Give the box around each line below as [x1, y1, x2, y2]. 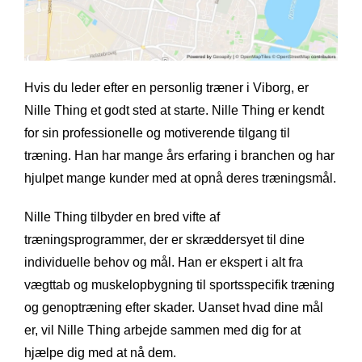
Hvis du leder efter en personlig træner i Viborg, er [24, 81, 309, 95]
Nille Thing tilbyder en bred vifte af [24, 210, 220, 225]
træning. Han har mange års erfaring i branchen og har [24, 149, 335, 163]
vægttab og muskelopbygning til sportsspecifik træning [24, 278, 335, 293]
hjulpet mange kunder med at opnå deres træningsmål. [24, 171, 336, 186]
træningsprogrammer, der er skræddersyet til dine [24, 233, 305, 247]
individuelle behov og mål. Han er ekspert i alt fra [24, 255, 303, 270]
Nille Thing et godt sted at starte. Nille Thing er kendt [24, 103, 324, 118]
